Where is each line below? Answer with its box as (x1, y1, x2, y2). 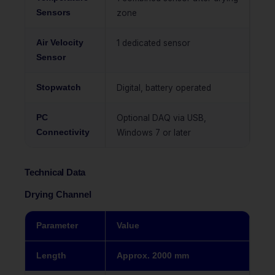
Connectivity (36, 127, 90, 137)
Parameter (36, 220, 78, 230)
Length (36, 250, 66, 260)
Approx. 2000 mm (117, 250, 189, 260)
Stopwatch (36, 82, 81, 92)
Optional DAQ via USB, (117, 112, 206, 123)
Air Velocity (36, 37, 83, 47)
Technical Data (25, 167, 86, 177)
